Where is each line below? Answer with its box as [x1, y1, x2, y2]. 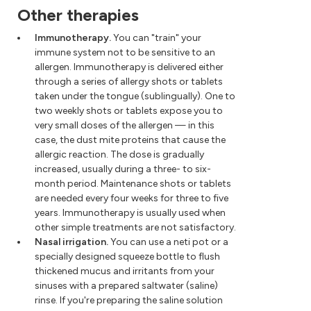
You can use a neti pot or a [108, 236, 228, 249]
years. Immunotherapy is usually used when [35, 207, 226, 219]
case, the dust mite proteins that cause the [35, 134, 226, 146]
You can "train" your [111, 32, 201, 44]
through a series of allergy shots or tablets [35, 76, 223, 88]
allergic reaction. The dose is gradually [35, 149, 204, 161]
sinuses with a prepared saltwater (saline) [35, 280, 218, 292]
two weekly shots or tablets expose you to [35, 105, 223, 117]
